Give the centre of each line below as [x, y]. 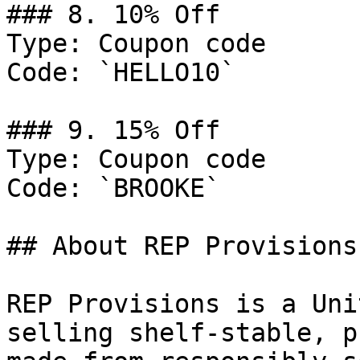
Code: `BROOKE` [113, 188]
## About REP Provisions [182, 246]
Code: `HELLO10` [121, 72]
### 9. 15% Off [113, 130]
